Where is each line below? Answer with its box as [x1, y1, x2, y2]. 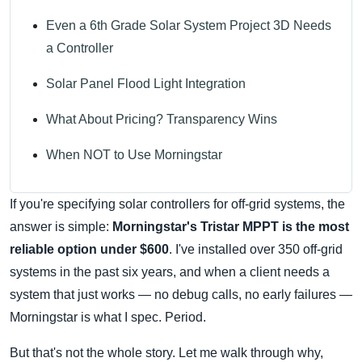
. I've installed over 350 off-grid [169, 242, 343, 257]
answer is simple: [10, 220, 112, 234]
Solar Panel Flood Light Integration [46, 77, 246, 91]
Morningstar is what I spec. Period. [10, 310, 206, 325]
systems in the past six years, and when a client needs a [10, 265, 330, 280]
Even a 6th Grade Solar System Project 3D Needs [46, 19, 331, 33]
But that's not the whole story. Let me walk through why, [10, 346, 323, 360]
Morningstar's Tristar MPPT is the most [112, 220, 349, 234]
